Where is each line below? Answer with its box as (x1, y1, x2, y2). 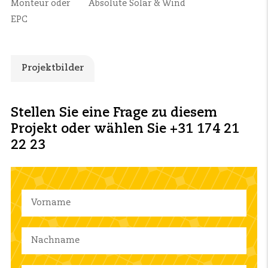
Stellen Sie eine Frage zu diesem (11, 106, 217, 120)
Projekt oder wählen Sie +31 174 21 (11, 123, 239, 136)
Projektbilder (22, 63, 84, 73)
